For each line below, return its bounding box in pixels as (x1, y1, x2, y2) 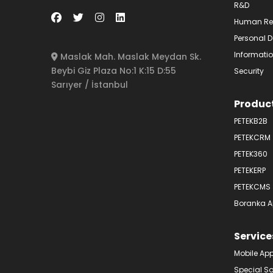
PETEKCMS (234, 181, 271, 192)
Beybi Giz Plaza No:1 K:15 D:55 (51, 64, 176, 77)
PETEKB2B (234, 115, 268, 126)
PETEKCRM (234, 132, 271, 143)
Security (234, 65, 264, 76)
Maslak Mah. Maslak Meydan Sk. (58, 50, 201, 63)
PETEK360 (234, 148, 268, 159)
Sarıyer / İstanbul (51, 78, 128, 91)
